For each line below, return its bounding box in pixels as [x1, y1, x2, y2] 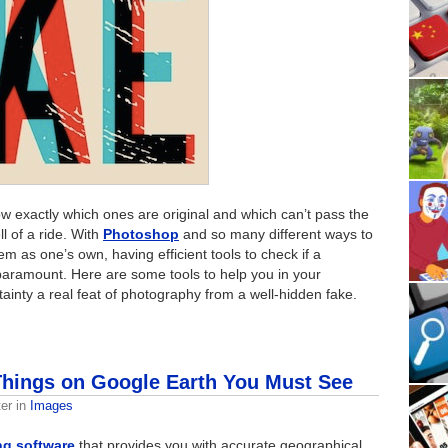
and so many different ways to [179, 226, 373, 243]
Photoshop [103, 226, 179, 243]
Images [30, 398, 73, 414]
